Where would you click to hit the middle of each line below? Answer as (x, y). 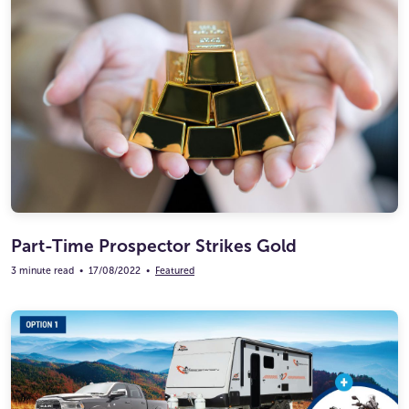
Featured (175, 270)
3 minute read (42, 270)
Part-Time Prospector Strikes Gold (154, 246)
